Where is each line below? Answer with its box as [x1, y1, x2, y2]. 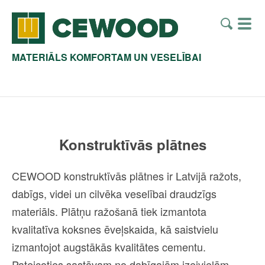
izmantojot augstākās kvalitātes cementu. [12, 238, 206, 254]
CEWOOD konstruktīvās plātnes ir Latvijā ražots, [12, 167, 241, 183]
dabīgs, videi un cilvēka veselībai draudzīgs [12, 185, 216, 201]
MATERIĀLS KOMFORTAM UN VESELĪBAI [12, 50, 201, 64]
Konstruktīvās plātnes [59, 134, 206, 154]
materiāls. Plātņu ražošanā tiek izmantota [12, 203, 206, 219]
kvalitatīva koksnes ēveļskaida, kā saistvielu [12, 221, 218, 237]
